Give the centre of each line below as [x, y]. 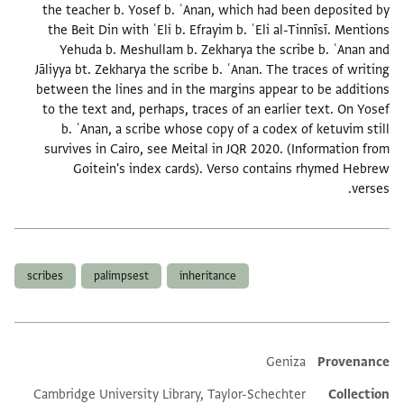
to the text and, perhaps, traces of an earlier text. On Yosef [219, 110]
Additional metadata [313, 364]
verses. [373, 189]
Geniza [289, 363]
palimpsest [124, 276]
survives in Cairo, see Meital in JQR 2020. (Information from [220, 150]
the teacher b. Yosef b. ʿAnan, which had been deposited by [219, 11]
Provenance [356, 363]
